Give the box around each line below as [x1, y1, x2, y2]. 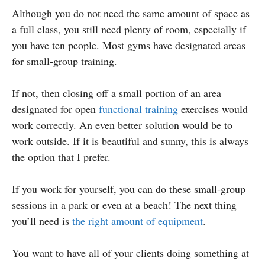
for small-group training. [12, 53, 117, 68]
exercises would [178, 101, 248, 116]
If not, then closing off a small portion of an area [12, 85, 221, 100]
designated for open [12, 101, 99, 116]
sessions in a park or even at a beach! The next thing [12, 197, 237, 212]
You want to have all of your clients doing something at [12, 245, 249, 260]
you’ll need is [12, 213, 72, 228]
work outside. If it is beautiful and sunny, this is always [12, 133, 248, 148]
